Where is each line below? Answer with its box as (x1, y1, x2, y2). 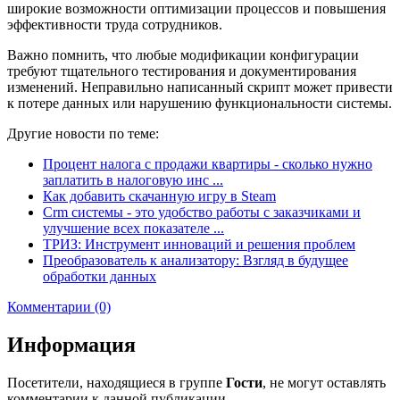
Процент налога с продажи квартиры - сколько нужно (43, 156, 372, 172)
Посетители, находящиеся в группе (7, 374, 226, 390)
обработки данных (43, 269, 156, 285)
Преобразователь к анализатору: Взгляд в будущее (43, 253, 348, 269)
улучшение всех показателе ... (43, 221, 224, 237)
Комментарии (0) (7, 299, 111, 315)
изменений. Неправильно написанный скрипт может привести (7, 79, 393, 96)
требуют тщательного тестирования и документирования (7, 63, 356, 79)
